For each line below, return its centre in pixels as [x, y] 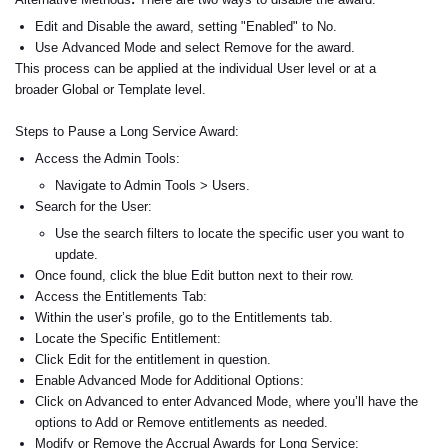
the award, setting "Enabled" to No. [233, 26]
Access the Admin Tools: [107, 158]
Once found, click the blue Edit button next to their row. [194, 275]
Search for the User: [93, 206]
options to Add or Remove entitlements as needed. [181, 422]
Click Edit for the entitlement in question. [153, 359]
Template [146, 89]
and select [190, 47]
